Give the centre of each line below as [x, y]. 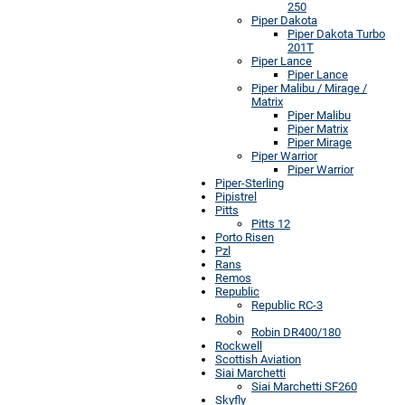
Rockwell [239, 345]
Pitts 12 [271, 223]
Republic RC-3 [287, 305]
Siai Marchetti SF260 [304, 386]
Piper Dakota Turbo [336, 33]
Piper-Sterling [250, 183]
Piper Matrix [318, 128]
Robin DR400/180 [296, 332]
